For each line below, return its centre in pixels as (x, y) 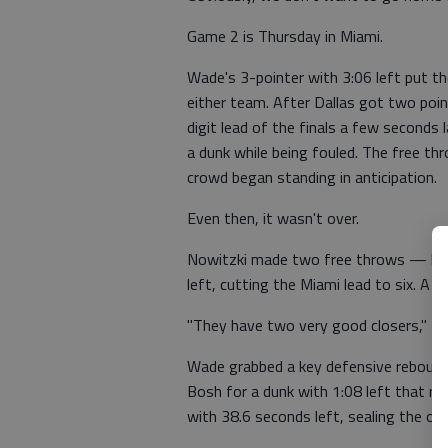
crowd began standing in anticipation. (312, 177)
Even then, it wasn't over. (273, 218)
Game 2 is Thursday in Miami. (285, 36)
